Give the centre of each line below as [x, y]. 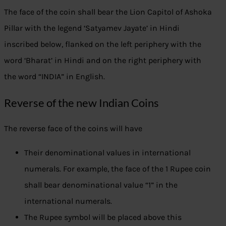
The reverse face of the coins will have [73, 129]
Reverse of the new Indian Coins [81, 103]
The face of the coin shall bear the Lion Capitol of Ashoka [108, 12]
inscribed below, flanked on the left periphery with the [103, 44]
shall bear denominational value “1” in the [101, 185]
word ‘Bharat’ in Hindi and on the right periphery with [103, 61]
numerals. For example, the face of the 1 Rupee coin [118, 169]
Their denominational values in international [107, 153]
